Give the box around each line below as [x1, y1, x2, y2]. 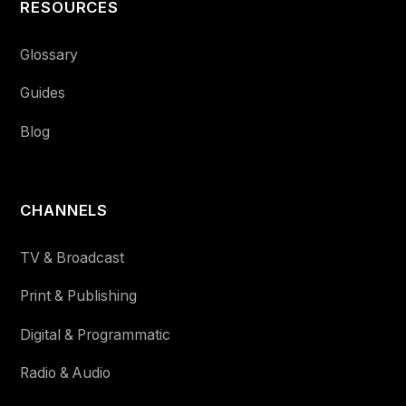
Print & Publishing [20, 287, 138, 305]
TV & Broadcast [20, 248, 125, 266]
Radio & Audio [20, 364, 111, 382]
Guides [20, 84, 66, 102]
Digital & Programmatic [20, 325, 171, 343]
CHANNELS [20, 201, 109, 220]
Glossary [20, 45, 79, 63]
